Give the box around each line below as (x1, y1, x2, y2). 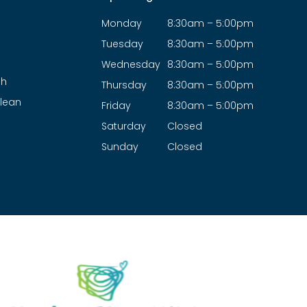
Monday (101, 16, 142, 30)
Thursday (101, 78, 147, 92)
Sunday (101, 140, 138, 153)
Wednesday (101, 58, 160, 71)
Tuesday (101, 37, 143, 51)
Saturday (101, 119, 146, 133)
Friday (101, 99, 131, 112)
